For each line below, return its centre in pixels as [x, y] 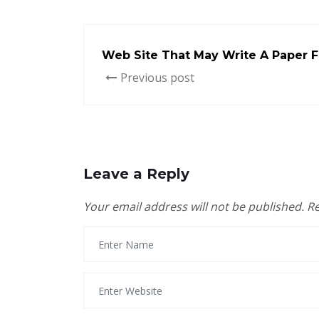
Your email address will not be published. [194, 207]
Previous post [157, 78]
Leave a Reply [136, 174]
